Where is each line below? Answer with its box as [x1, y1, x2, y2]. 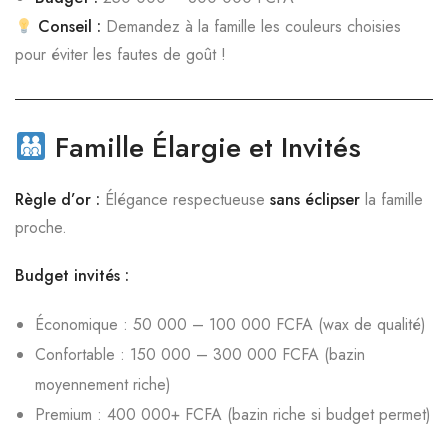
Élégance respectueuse [100, 188, 270, 211]
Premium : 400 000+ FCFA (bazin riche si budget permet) [35, 403, 431, 426]
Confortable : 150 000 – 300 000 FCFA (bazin [35, 343, 365, 366]
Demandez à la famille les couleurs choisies [101, 15, 402, 38]
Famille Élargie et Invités [54, 127, 361, 168]
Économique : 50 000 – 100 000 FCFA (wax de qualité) [35, 313, 426, 336]
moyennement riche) [35, 373, 171, 396]
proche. [15, 216, 67, 239]
